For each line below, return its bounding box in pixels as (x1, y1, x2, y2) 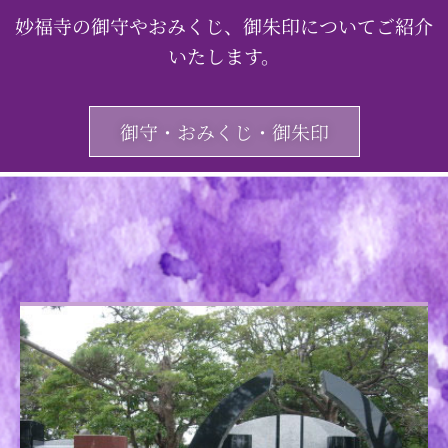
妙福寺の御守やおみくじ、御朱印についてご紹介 (15, 12, 433, 39)
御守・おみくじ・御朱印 (119, 118, 329, 145)
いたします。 (168, 42, 280, 69)
